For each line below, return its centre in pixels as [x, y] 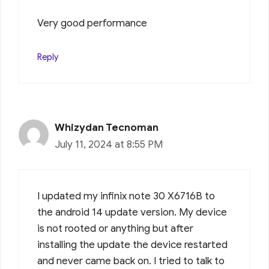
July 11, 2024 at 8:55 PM [109, 145]
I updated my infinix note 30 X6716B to [126, 196]
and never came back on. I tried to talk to [131, 261]
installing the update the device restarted [132, 244]
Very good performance [92, 23]
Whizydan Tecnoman [107, 128]
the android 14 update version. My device [132, 212]
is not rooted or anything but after [115, 228]
